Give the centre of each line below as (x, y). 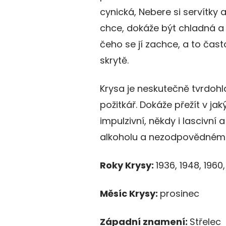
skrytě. (114, 61)
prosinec (180, 194)
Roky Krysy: (128, 165)
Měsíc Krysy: (130, 194)
